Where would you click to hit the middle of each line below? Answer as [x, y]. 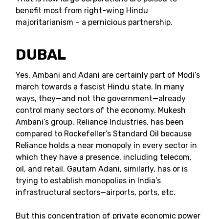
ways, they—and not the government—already [101, 99]
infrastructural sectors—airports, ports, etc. [97, 192]
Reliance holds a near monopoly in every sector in [106, 145]
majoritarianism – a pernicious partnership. [94, 22]
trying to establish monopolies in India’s [88, 181]
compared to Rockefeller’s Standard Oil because [104, 134]
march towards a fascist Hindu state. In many [100, 87]
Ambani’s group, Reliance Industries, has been [100, 122]
